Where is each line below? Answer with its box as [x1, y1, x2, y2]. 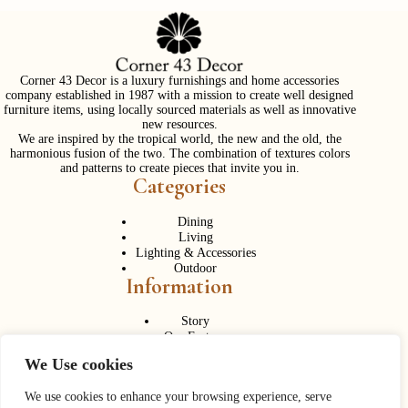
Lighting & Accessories [135, 244, 256, 260]
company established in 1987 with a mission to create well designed [5, 88, 354, 103]
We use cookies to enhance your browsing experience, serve [25, 390, 331, 403]
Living [178, 229, 213, 244]
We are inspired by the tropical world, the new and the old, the [17, 132, 342, 147]
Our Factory [164, 328, 228, 343]
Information [126, 272, 234, 300]
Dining [178, 213, 214, 229]
